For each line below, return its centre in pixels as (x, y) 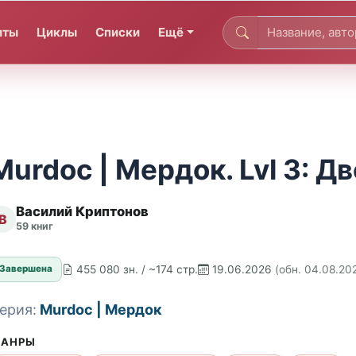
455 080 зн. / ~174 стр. (137, 269)
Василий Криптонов (82, 212)
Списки (118, 32)
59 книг (35, 226)
